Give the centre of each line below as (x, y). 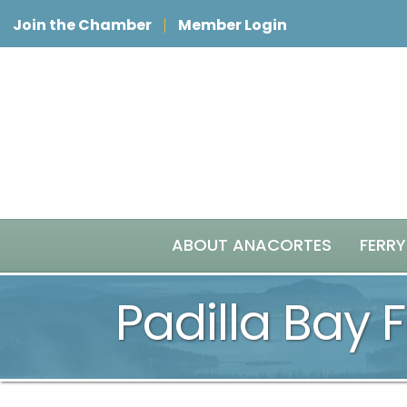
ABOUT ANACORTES (252, 245)
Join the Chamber (82, 25)
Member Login (233, 25)
